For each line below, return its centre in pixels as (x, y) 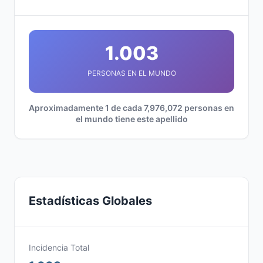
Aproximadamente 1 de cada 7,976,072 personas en (131, 108)
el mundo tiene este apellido (131, 119)
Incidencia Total (59, 247)
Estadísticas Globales (90, 201)
